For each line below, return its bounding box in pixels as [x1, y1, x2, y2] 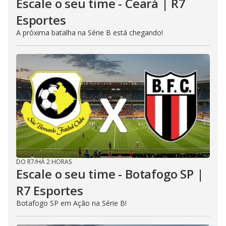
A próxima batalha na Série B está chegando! [16, 28, 163, 37]
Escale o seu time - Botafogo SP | [16, 165, 204, 182]
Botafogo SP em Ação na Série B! [16, 198, 127, 208]
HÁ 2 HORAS [36, 157, 72, 166]
